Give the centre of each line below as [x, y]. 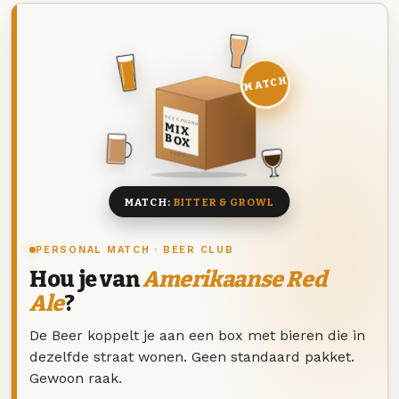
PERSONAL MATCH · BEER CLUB [135, 250]
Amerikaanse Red [234, 280]
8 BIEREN [178, 154]
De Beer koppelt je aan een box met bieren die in [197, 335]
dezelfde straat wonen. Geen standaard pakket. [192, 356]
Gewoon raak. [76, 378]
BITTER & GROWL [224, 202]
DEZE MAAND [181, 120]
